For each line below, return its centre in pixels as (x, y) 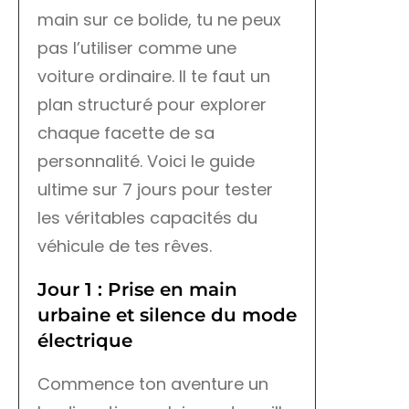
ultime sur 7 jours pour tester (155, 190)
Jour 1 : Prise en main (137, 290)
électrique (85, 341)
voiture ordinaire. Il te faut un (154, 77)
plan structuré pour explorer (152, 105)
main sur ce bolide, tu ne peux (159, 20)
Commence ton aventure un (153, 384)
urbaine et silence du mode (167, 315)
